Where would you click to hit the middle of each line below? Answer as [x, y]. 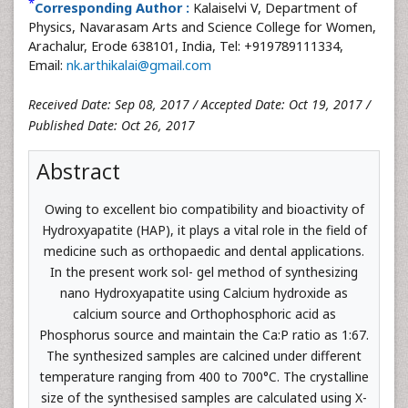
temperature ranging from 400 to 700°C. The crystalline [204, 377]
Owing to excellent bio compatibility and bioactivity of [204, 209]
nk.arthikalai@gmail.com [139, 65]
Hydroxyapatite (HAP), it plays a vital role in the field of [204, 230]
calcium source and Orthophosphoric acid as [204, 314]
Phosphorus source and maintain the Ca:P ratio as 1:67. [204, 335]
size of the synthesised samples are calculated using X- [204, 398]
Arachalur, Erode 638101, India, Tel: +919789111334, [186, 46]
